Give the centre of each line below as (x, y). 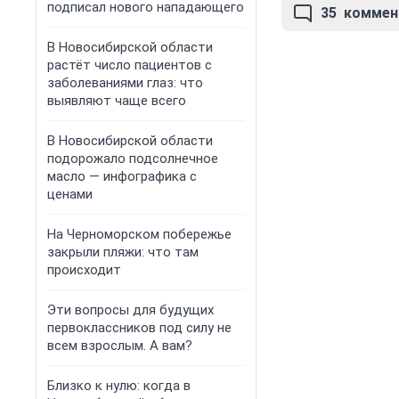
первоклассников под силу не (139, 328)
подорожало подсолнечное (133, 159)
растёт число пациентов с (130, 65)
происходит (84, 270)
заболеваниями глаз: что (125, 83)
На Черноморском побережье (139, 234)
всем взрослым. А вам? (120, 346)
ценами (70, 194)
